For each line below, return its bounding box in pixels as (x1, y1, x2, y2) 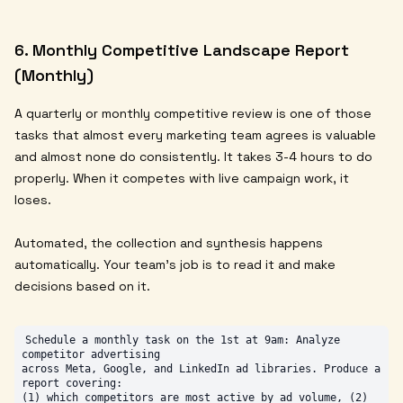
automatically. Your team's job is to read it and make (14, 255, 336, 273)
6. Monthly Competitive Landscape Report (14, 39, 349, 60)
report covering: (22, 376, 122, 390)
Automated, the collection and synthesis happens (14, 234, 323, 251)
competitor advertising (22, 347, 160, 361)
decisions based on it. (14, 277, 150, 294)
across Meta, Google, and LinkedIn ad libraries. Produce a (22, 362, 381, 375)
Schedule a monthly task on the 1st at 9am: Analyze (25, 333, 340, 346)
